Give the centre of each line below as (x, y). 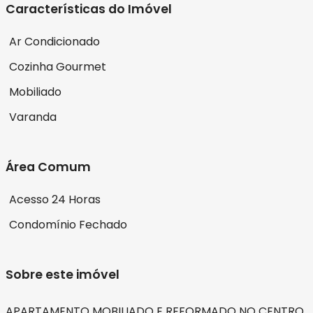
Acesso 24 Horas (55, 200)
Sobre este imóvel (63, 275)
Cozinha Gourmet (58, 67)
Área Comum (48, 167)
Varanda (33, 117)
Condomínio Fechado (68, 225)
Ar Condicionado (54, 42)
